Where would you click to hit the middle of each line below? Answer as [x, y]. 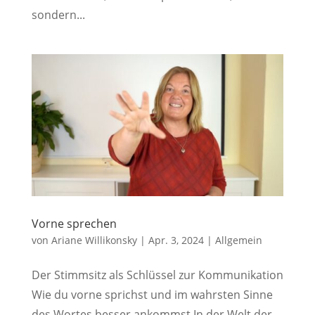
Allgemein [238, 240]
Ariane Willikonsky [94, 240]
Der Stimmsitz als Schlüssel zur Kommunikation [157, 275]
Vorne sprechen [74, 223]
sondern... [58, 15]
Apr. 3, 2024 [176, 240]
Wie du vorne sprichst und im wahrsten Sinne [152, 294]
